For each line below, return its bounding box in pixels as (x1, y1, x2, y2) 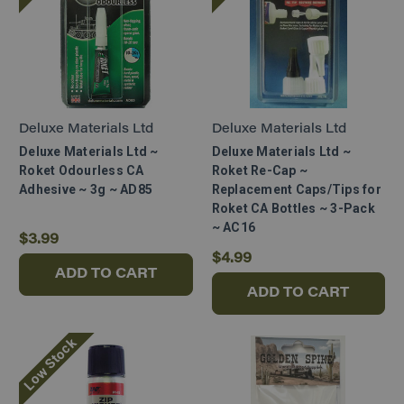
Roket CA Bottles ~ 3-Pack (211, 201, 375, 216)
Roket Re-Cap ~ (211, 163, 308, 179)
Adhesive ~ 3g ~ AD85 (19, 182, 152, 197)
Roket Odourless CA (19, 163, 144, 179)
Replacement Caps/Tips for (211, 182, 381, 197)
